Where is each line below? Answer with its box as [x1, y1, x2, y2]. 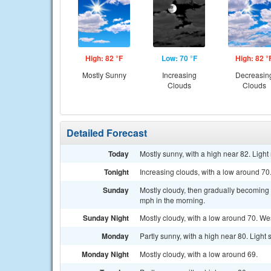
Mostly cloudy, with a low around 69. [140, 249, 258, 259]
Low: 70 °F [161, 53, 197, 64]
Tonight [104, 166, 129, 177]
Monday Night [82, 249, 129, 260]
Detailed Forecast [67, 126, 147, 140]
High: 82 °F [85, 53, 123, 64]
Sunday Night [83, 212, 129, 223]
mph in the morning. [140, 195, 205, 205]
